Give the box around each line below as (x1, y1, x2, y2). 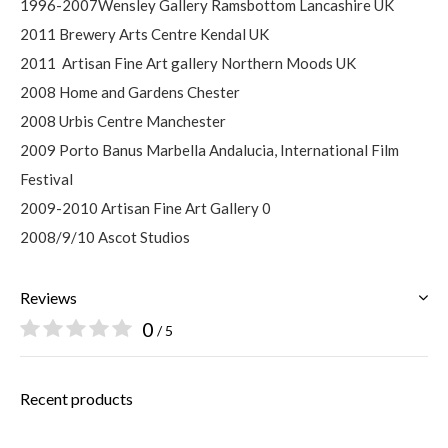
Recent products (20, 389, 133, 409)
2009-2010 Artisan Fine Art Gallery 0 (20, 199, 271, 218)
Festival (20, 170, 73, 189)
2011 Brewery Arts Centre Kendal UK (20, 25, 269, 44)
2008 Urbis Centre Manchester (20, 112, 226, 131)
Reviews (20, 288, 77, 308)
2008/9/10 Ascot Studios (20, 228, 190, 247)
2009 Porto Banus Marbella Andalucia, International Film (20, 141, 399, 160)
